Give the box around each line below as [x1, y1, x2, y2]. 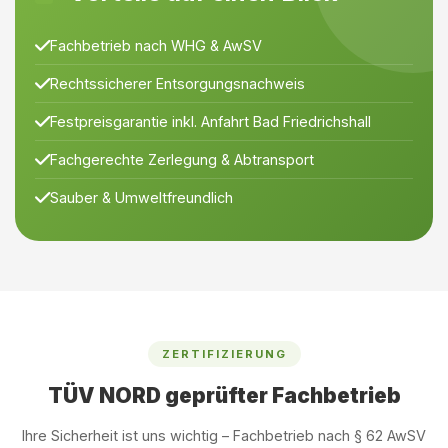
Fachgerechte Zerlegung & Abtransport [50, 151, 314, 168]
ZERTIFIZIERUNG [161, 347, 287, 361]
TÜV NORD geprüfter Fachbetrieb [47, 383, 401, 408]
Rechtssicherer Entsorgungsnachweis [50, 75, 305, 92]
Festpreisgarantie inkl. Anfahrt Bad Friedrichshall [50, 113, 371, 130]
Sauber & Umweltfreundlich [50, 189, 233, 206]
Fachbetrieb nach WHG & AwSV [50, 37, 262, 54]
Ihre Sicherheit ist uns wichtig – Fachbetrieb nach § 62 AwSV [22, 427, 426, 444]
